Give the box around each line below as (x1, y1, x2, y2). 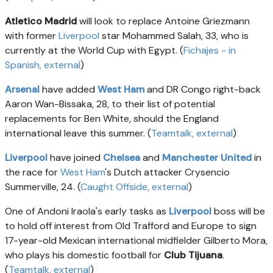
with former (5, 29, 58, 43)
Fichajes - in (183, 44, 236, 57)
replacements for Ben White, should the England (5, 112, 219, 126)
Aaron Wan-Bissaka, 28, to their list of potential (5, 97, 215, 111)
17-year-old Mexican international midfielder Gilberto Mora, (5, 234, 268, 247)
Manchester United (162, 151, 252, 165)
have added (40, 83, 97, 96)
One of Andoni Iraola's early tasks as (5, 205, 169, 218)
